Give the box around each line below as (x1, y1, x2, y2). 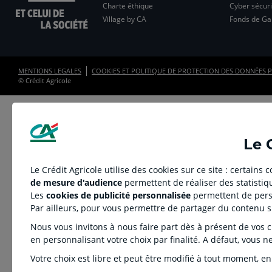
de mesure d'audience (30, 177, 122, 188)
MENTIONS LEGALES (18, 66, 81, 75)
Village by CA (103, 14, 146, 24)
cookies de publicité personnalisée (46, 189, 191, 201)
